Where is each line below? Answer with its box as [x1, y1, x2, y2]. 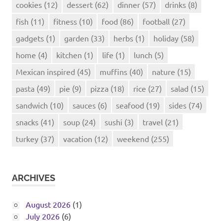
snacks [16, 116, 38, 127]
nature [152, 66, 175, 76]
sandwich [16, 100, 48, 110]
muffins [100, 66, 127, 76]
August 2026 [25, 199, 71, 210]
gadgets [16, 33, 44, 43]
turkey [16, 133, 38, 144]
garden [64, 33, 89, 43]
